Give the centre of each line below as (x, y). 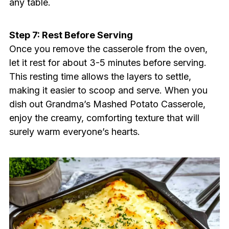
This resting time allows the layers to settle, (100, 77)
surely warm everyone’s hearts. (74, 132)
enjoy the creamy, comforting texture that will (104, 118)
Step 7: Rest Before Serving (71, 35)
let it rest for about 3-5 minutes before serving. (108, 63)
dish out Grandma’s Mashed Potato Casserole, (107, 104)
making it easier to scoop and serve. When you (108, 90)
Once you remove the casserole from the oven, (108, 49)
